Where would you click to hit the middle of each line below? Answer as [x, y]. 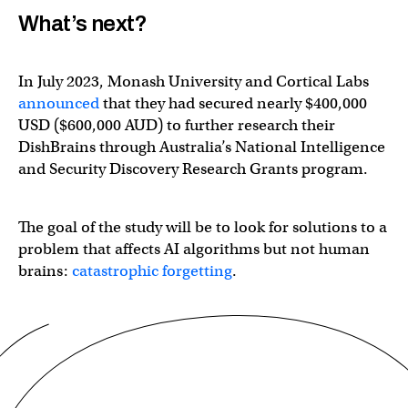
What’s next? [83, 23]
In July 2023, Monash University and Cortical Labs [194, 81]
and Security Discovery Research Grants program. [193, 168]
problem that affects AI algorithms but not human [194, 249]
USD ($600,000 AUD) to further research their [177, 125]
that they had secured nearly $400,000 [233, 103]
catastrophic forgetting [152, 270]
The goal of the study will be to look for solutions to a [203, 227]
